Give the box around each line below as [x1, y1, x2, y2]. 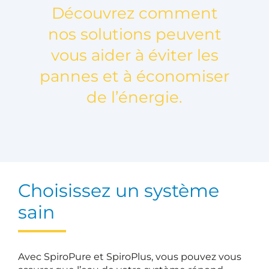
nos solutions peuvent [47, 24, 222, 44]
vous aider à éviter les [50, 45, 219, 65]
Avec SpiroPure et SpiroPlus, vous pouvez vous [18, 250, 241, 262]
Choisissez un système [18, 179, 219, 202]
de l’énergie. [86, 87, 183, 107]
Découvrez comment [51, 3, 218, 23]
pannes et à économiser [40, 66, 229, 86]
